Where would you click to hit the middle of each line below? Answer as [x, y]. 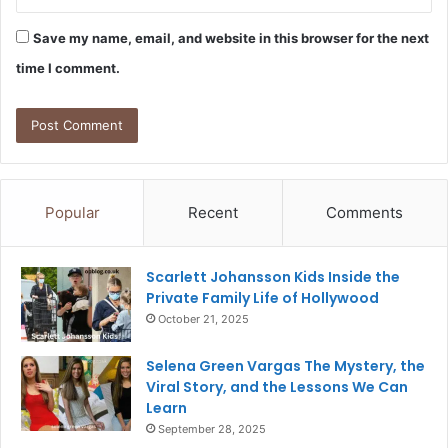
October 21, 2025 [203, 319]
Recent [212, 213]
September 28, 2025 [212, 429]
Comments [365, 213]
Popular [72, 213]
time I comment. [68, 68]
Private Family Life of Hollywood [262, 298]
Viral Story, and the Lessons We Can [277, 387]
